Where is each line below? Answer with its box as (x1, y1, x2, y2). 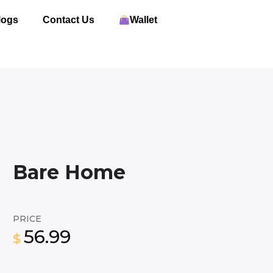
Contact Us (42, 15, 94, 25)
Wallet (129, 15, 157, 25)
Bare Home (13, 160, 126, 184)
